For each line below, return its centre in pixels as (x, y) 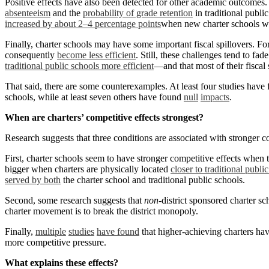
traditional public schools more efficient (79, 66)
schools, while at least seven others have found (94, 97)
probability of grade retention (138, 13)
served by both (33, 180)
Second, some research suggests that (74, 201)
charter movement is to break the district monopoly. (101, 211)
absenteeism (28, 13)
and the (67, 13)
